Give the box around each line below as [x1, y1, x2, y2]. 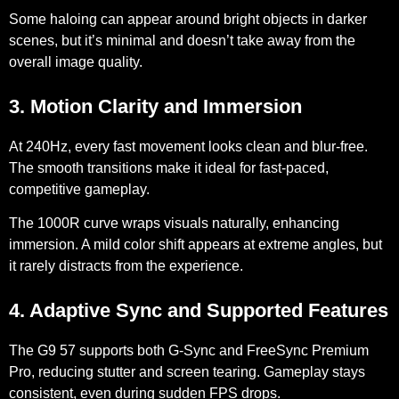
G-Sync [168, 343, 216, 359]
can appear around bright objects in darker [97, 11, 367, 27]
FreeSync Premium [247, 343, 369, 359]
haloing [50, 11, 97, 27]
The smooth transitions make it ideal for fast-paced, [9, 159, 329, 175]
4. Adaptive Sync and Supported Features [9, 299, 388, 322]
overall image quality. [9, 53, 142, 69]
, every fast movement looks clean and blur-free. [68, 138, 368, 154]
